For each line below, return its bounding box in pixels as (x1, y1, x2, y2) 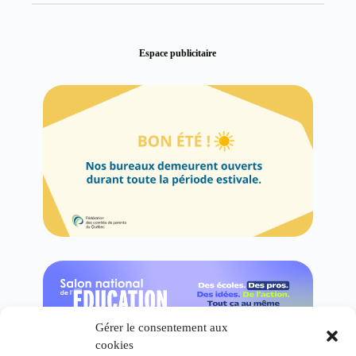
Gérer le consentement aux (95, 321, 228, 334)
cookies (95, 339, 133, 351)
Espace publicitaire (139, 47, 217, 59)
